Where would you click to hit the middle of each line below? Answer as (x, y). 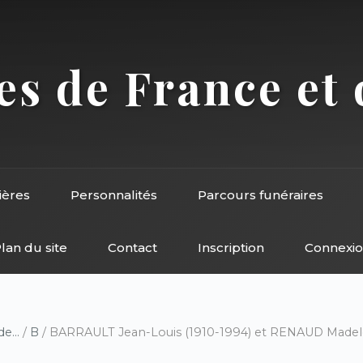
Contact (132, 248)
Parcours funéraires (261, 195)
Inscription (231, 248)
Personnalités (114, 195)
